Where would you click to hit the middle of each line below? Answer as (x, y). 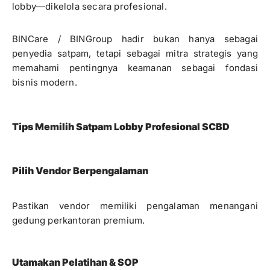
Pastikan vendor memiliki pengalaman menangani (135, 206)
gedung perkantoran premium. (79, 220)
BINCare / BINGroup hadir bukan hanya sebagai (135, 39)
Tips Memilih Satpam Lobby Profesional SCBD (121, 127)
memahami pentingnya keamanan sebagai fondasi (135, 68)
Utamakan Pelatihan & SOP (75, 262)
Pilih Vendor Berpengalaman (80, 171)
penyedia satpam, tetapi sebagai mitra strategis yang (135, 53)
